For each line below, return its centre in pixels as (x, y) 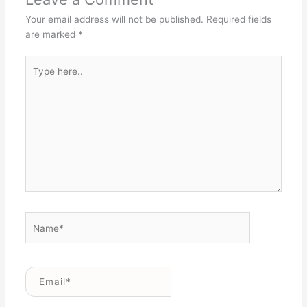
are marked (51, 34)
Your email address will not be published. (114, 19)
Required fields (238, 19)
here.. (37, 78)
